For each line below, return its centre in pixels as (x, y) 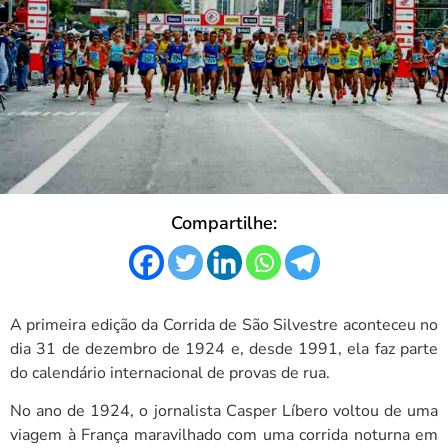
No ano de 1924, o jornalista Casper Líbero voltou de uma (224, 411)
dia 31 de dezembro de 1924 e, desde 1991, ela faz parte (224, 348)
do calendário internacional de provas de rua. (170, 372)
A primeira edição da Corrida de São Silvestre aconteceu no (224, 324)
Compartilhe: (224, 222)
